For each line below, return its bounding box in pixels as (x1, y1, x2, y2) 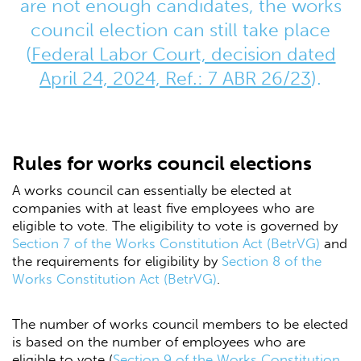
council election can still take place (31, 19, 330, 42)
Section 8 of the (222, 253, 322, 270)
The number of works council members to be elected (12, 315, 348, 332)
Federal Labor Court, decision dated (31, 43, 336, 66)
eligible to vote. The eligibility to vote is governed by (12, 218, 338, 234)
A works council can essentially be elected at (12, 182, 292, 199)
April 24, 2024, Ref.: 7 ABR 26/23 (39, 67, 311, 90)
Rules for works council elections (12, 151, 312, 176)
